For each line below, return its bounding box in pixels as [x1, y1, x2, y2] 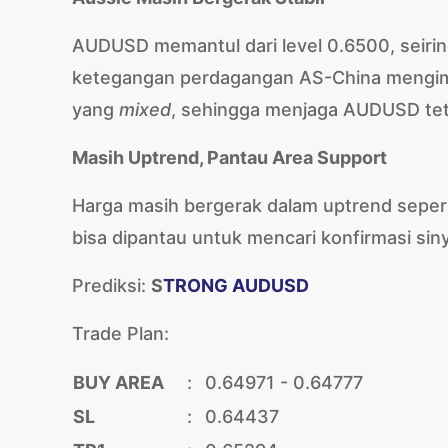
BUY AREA [73, 372, 164, 393]
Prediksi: [72, 275, 151, 296]
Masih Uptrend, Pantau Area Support [72, 147, 387, 168]
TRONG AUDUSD [163, 275, 309, 296]
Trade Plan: [72, 323, 169, 344]
